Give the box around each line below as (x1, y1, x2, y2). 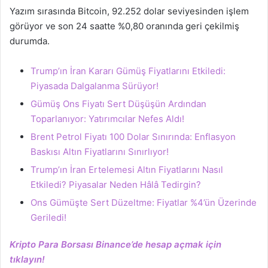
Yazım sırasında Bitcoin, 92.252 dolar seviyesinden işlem (10, 5, 249, 17)
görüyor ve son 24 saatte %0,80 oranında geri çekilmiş (10, 20, 239, 32)
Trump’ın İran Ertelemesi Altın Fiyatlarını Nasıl (31, 164, 223, 176)
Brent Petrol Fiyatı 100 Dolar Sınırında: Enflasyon (31, 131, 236, 143)
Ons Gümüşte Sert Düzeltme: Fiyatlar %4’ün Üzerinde (31, 197, 257, 209)
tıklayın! (10, 254, 45, 266)
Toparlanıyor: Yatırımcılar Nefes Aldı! (31, 113, 184, 125)
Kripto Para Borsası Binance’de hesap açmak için (10, 239, 221, 251)
